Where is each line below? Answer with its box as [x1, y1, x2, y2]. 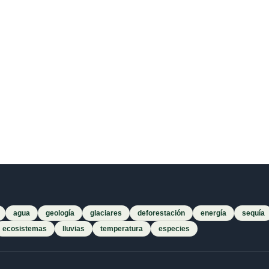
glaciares [90, 209, 122, 218]
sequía [242, 209, 265, 218]
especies [159, 225, 190, 234]
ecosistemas [2, 225, 47, 234]
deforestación [138, 209, 185, 218]
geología [46, 209, 74, 218]
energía [201, 209, 226, 218]
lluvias [62, 225, 85, 234]
